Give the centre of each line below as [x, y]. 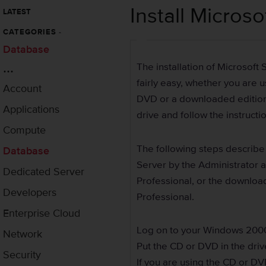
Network [23, 234]
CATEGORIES [31, 32]
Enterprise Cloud [42, 213]
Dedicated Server [44, 172]
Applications [31, 109]
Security [22, 255]
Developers [30, 192]
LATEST [17, 12]
